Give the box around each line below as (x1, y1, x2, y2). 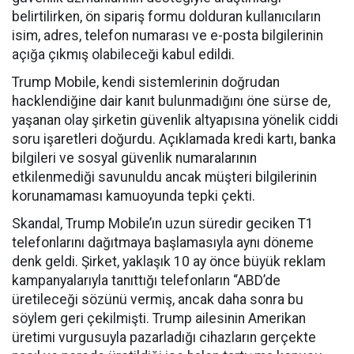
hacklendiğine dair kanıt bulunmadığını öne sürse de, (12, 93, 330, 109)
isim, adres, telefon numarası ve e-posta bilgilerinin (12, 28, 323, 43)
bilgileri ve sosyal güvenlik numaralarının (12, 150, 257, 166)
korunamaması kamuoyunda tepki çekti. (12, 188, 255, 204)
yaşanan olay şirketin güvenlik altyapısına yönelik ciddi (12, 112, 338, 128)
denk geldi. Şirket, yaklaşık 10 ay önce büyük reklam (12, 254, 326, 269)
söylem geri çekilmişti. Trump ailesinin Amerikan (12, 311, 306, 326)
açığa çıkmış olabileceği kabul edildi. (12, 47, 235, 62)
